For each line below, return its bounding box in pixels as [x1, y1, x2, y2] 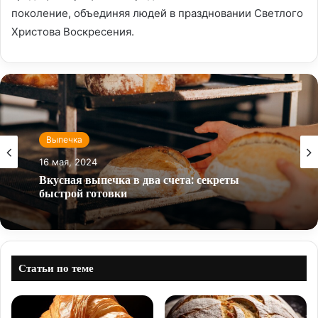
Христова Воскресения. [11, 24, 134, 38]
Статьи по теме [18, 260, 94, 275]
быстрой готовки [39, 185, 127, 202]
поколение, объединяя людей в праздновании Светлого [11, 6, 303, 20]
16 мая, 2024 [39, 155, 97, 168]
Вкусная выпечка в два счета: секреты [39, 171, 239, 188]
